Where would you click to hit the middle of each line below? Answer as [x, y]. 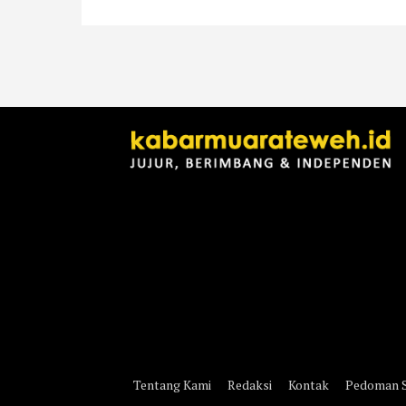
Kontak [309, 384]
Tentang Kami [172, 384]
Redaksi [250, 384]
